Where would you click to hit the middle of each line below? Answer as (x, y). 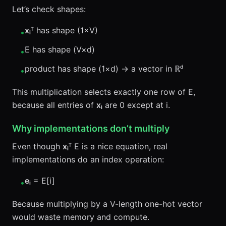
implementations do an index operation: (88, 159)
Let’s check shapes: (49, 9)
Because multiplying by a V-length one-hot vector (107, 204)
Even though (37, 146)
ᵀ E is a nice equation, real (118, 146)
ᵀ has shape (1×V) (64, 30)
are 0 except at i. (136, 105)
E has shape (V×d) (60, 49)
